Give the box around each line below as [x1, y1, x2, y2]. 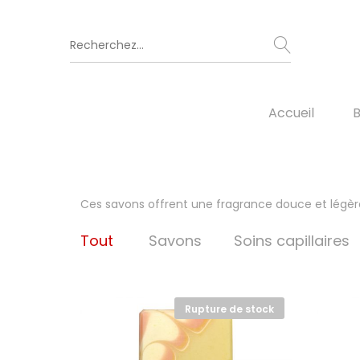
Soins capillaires [234, 230, 350, 251]
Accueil [268, 104, 314, 122]
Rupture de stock [184, 301, 274, 316]
